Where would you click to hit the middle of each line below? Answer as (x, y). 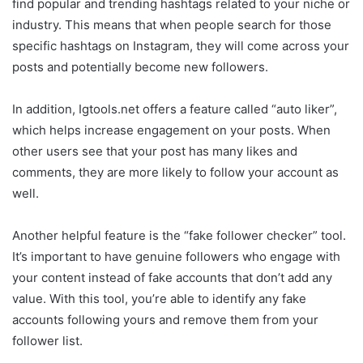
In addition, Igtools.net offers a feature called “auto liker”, (175, 109)
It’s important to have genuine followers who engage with (176, 256)
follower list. (47, 340)
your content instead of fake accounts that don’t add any (172, 277)
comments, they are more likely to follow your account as (175, 172)
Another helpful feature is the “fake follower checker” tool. (179, 235)
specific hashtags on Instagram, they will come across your (181, 45)
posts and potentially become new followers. (140, 66)
